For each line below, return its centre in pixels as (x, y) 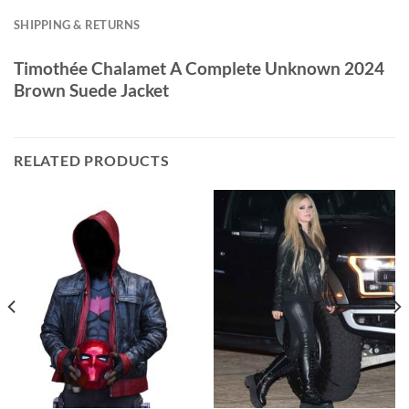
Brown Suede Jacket (91, 89)
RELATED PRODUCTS (92, 161)
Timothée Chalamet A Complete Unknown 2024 (199, 68)
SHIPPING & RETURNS (77, 24)
